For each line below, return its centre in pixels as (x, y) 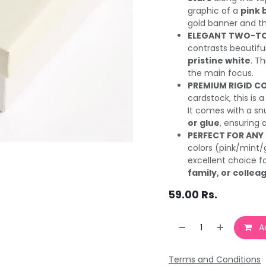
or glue (204, 123)
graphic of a (214, 11)
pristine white (219, 61)
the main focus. (221, 73)
